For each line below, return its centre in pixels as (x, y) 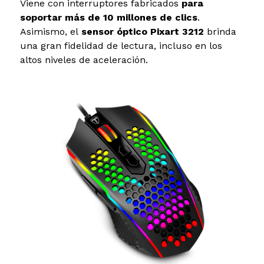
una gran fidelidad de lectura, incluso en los (121, 46)
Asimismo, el (50, 32)
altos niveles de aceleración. (84, 60)
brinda (221, 32)
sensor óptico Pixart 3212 (144, 32)
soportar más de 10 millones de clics (108, 18)
